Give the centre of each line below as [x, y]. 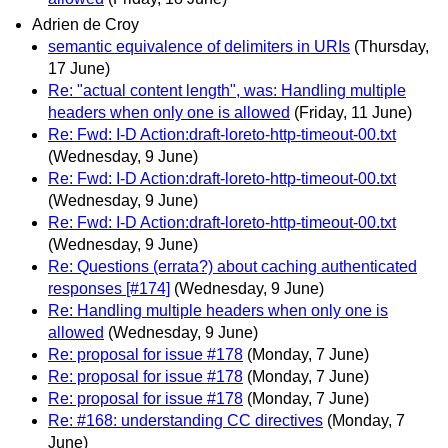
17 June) [79, 68]
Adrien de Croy [85, 24]
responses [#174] [109, 288]
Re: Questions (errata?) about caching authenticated [232, 266]
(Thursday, [391, 46]
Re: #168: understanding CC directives [185, 420]
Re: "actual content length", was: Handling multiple [227, 90]
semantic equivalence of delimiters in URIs [199, 46]
